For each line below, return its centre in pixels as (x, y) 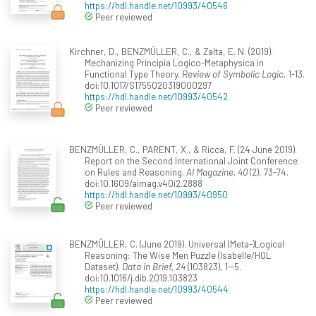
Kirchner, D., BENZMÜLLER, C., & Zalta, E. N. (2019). (171, 51)
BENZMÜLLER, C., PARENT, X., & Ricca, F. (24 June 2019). (183, 149)
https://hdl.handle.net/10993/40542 (156, 96)
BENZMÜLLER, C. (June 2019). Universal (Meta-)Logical (176, 243)
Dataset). (103, 266)
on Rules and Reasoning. (135, 171)
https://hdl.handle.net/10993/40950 (156, 194)
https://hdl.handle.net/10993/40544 (157, 288)
